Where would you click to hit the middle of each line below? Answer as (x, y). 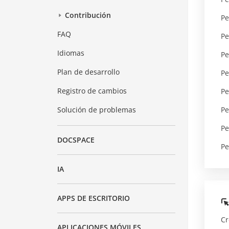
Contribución (88, 15)
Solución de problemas (97, 110)
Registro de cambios (92, 91)
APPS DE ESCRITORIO (94, 198)
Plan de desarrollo (89, 72)
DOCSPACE (76, 140)
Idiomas (71, 53)
